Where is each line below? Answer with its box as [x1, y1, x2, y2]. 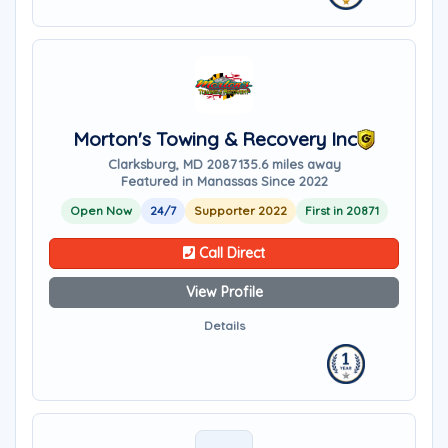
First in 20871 [304, 203, 379, 218]
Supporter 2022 [193, 203, 287, 218]
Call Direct [195, 244, 265, 262]
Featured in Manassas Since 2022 [120, 173, 328, 189]
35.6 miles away [242, 156, 341, 172]
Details [203, 318, 245, 333]
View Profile [185, 283, 263, 301]
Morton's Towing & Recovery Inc [73, 127, 357, 151]
